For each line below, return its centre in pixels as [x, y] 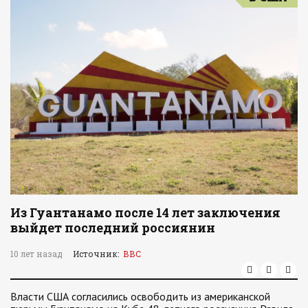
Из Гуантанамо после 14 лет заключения [145, 212]
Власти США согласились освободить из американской [140, 296]
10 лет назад [36, 254]
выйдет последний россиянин [113, 228]
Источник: [98, 254]
